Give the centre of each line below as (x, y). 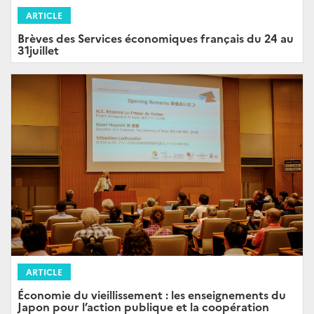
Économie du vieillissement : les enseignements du (152, 295)
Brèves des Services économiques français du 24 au (156, 37)
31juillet (38, 49)
